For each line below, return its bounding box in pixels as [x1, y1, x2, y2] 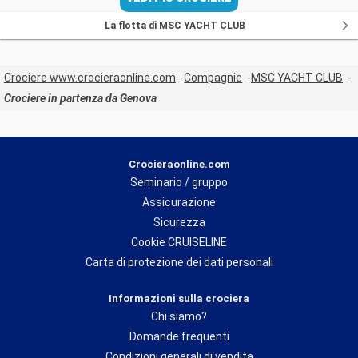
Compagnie [184, 71, 243, 85]
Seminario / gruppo [130, 176, 228, 189]
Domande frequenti [129, 330, 229, 344]
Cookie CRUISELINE [131, 236, 227, 249]
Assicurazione [142, 196, 216, 209]
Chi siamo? [151, 310, 207, 324]
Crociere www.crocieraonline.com [3, 71, 176, 85]
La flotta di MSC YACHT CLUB [104, 19, 245, 31]
